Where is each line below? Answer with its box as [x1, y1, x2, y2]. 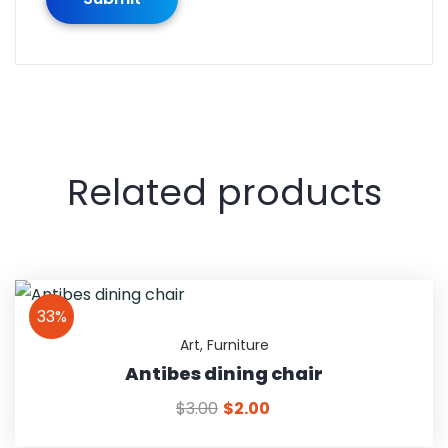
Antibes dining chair [125, 360, 323, 386]
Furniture [206, 334, 269, 355]
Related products [66, 166, 382, 218]
